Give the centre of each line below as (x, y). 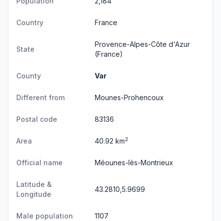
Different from (40, 97)
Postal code (37, 119)
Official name (39, 163)
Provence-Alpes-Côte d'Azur (142, 44)
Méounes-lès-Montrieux (134, 163)
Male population (45, 216)
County (29, 76)
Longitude (34, 194)
